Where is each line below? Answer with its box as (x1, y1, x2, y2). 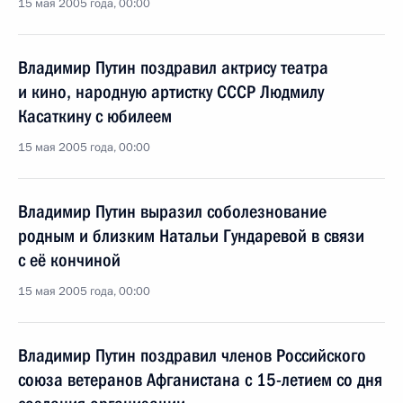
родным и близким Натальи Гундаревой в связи (18, 225, 364, 246)
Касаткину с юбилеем (18, 105, 172, 127)
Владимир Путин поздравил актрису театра (18, 57, 328, 78)
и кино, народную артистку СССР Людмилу (18, 81, 324, 103)
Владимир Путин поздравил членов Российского (18, 345, 366, 366)
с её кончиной (18, 249, 121, 271)
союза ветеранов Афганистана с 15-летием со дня (18, 369, 382, 390)
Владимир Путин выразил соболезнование (18, 201, 327, 222)
